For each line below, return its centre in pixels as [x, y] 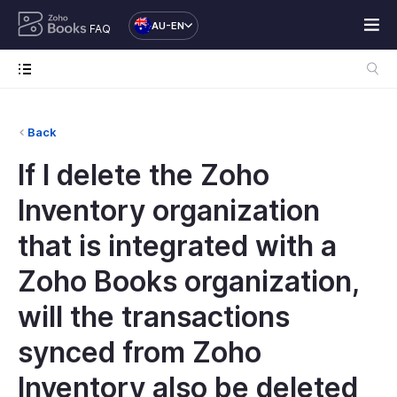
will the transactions [154, 317]
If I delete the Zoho [144, 175]
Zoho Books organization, [188, 281]
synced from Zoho [140, 352]
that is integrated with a [177, 246]
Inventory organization [169, 210]
